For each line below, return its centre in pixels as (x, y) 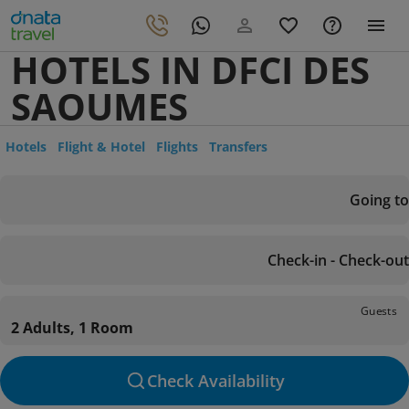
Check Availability (215, 381)
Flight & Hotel (101, 147)
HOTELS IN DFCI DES (190, 70)
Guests (379, 310)
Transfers (238, 147)
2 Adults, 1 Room (72, 328)
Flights (177, 147)
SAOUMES (100, 106)
